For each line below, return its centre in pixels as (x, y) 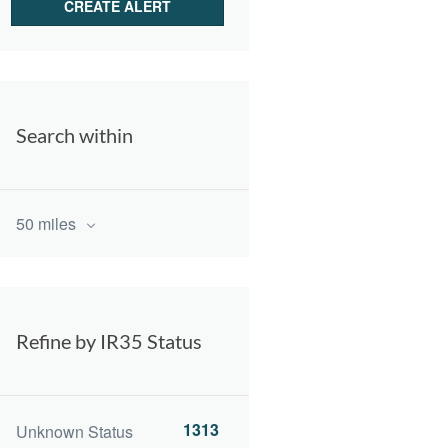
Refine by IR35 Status (109, 341)
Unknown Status (74, 432)
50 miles (48, 223)
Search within (74, 135)
